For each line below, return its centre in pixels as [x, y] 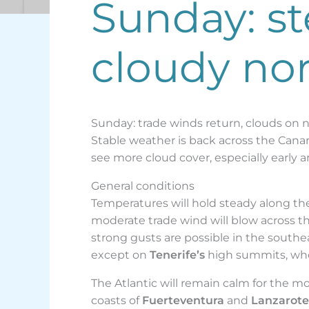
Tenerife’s [177, 255]
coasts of [117, 301]
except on [120, 255]
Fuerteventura [183, 301]
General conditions [143, 186]
